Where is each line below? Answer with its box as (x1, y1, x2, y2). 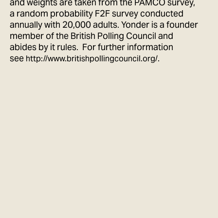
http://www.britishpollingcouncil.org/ (26, 53, 158, 64)
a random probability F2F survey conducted (10, 7, 183, 19)
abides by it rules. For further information (10, 41, 173, 53)
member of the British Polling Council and (10, 30, 173, 41)
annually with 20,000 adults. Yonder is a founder (10, 18, 198, 30)
